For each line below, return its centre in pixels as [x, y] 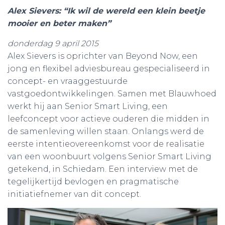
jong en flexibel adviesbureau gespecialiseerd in [109, 69]
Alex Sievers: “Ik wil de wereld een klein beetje [106, 11]
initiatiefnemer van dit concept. [74, 194]
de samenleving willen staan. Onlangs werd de [106, 131]
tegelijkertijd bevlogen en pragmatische [93, 182]
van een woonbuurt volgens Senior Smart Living [109, 156]
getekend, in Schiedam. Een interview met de [103, 169]
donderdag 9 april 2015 [53, 43]
